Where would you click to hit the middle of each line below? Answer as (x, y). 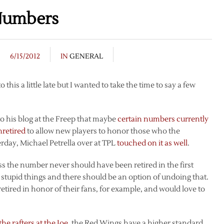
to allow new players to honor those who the (103, 131)
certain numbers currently (163, 119)
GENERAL (86, 56)
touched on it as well (152, 143)
